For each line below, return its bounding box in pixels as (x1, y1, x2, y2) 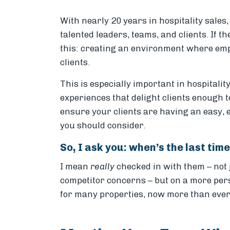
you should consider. (60, 120, 145, 130)
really (90, 161, 114, 171)
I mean (60, 161, 90, 171)
